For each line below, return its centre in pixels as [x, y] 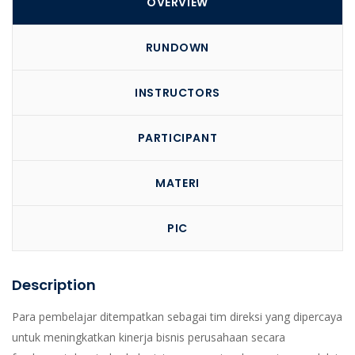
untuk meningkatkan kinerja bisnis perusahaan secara [149, 337]
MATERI [177, 183]
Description [54, 285]
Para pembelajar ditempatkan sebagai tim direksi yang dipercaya [177, 317]
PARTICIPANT [177, 138]
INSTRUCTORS [177, 93]
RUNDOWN [177, 48]
